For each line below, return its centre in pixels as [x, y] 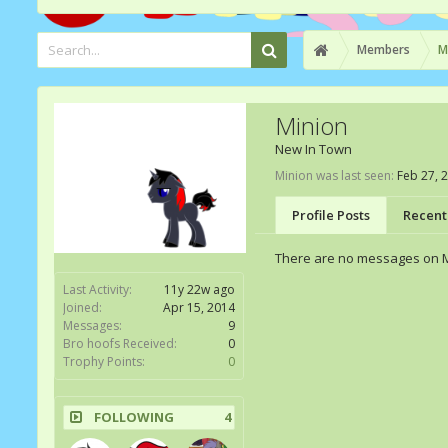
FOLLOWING [134, 417]
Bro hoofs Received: [120, 344]
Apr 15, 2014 [199, 308]
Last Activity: [97, 290]
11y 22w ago [199, 290]
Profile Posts [331, 215]
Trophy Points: [104, 362]
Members [383, 49]
